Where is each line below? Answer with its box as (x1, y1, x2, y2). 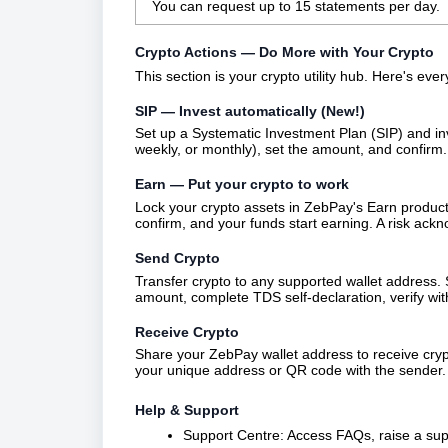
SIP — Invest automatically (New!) (135, 102, 365, 119)
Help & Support (135, 402, 239, 419)
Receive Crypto (135, 323, 239, 340)
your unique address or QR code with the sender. (135, 362, 446, 379)
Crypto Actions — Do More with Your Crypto (135, 43, 438, 60)
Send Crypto (135, 249, 220, 266)
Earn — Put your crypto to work (135, 176, 349, 193)
